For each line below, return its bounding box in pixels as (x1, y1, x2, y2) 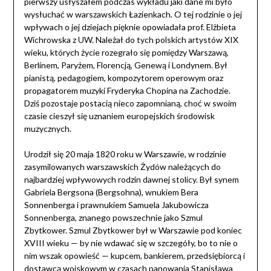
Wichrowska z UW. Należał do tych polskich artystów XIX (24, 34, 238, 45)
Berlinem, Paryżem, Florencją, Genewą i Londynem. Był (24, 60, 227, 71)
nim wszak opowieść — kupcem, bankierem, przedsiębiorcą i (24, 250, 245, 261)
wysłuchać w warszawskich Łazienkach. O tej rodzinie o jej (24, 9, 242, 20)
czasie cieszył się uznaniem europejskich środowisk (24, 111, 215, 122)
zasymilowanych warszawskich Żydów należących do (24, 162, 221, 172)
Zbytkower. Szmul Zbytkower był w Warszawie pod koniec (24, 225, 242, 236)
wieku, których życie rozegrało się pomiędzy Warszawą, (24, 47, 229, 58)
